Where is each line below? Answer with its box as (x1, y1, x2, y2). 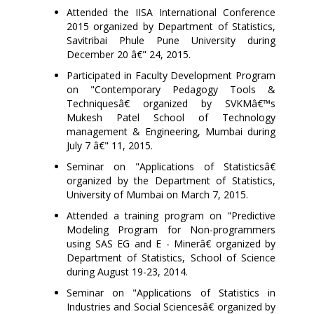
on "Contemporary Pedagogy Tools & (67, 82, 275, 96)
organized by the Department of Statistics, (67, 173, 275, 187)
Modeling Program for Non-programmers (67, 222, 275, 236)
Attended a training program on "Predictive (67, 208, 275, 222)
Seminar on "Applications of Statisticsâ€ (67, 159, 275, 173)
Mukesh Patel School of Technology (67, 110, 275, 124)
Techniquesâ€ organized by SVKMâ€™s (67, 96, 275, 110)
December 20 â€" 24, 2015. (67, 47, 191, 61)
